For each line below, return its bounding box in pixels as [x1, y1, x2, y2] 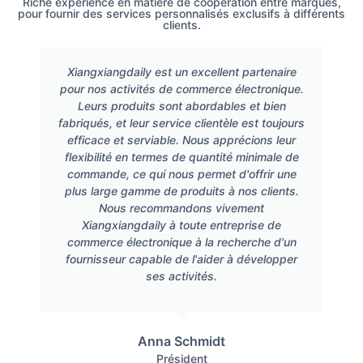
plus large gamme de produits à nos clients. [64, 183, 299, 198]
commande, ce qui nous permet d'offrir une [66, 166, 297, 181]
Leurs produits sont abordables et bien [77, 98, 286, 113]
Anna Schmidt [138, 332, 225, 349]
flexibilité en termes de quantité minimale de [64, 149, 299, 164]
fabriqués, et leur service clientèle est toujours [58, 115, 305, 130]
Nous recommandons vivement [99, 200, 264, 215]
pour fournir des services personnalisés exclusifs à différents [18, 6, 345, 20]
